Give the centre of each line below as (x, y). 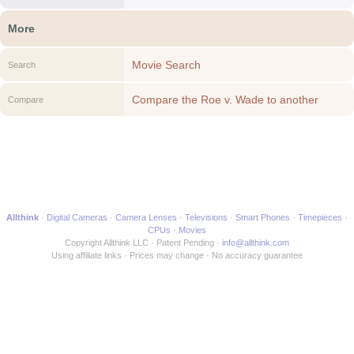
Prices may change (167, 255)
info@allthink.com (256, 243)
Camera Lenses (146, 217)
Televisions (206, 217)
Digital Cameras (77, 217)
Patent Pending (185, 243)
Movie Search (166, 65)
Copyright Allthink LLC (107, 243)
